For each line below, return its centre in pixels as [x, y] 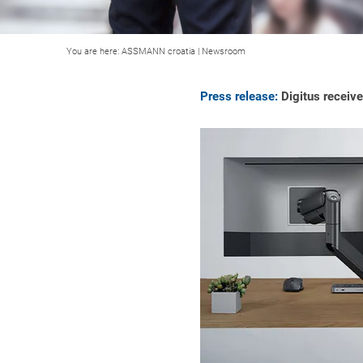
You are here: [94, 51]
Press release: [239, 96]
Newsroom [224, 51]
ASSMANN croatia [158, 51]
